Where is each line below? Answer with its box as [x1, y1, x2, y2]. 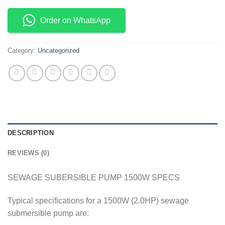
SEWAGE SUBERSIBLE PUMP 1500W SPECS [8, 173, 180, 182]
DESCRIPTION [8, 129, 54, 137]
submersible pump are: [8, 209, 89, 218]
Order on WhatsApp [40, 16, 110, 25]
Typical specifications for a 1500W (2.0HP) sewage [8, 196, 189, 205]
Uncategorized [38, 47, 79, 55]
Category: [8, 47, 38, 55]
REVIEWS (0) [8, 149, 49, 157]
